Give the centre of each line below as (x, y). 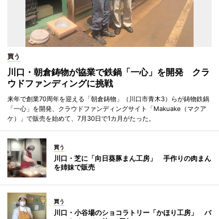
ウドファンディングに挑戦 (60, 83)
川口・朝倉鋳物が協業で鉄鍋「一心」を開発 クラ (109, 72)
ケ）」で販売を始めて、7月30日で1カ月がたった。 (81, 118)
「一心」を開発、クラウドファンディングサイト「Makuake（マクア (107, 108)
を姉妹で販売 (74, 167)
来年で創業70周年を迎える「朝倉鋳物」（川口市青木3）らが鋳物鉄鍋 (108, 99)
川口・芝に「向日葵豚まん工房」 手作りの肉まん (132, 158)
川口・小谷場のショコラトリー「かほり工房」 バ (132, 212)
